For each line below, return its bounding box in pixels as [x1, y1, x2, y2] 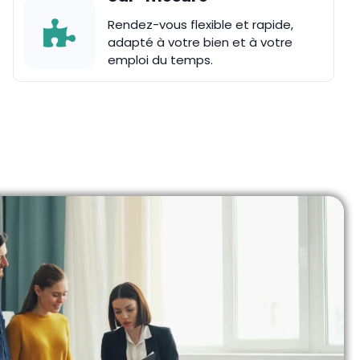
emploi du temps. [107, 51, 213, 69]
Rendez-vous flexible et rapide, [107, 16, 293, 34]
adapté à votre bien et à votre [107, 34, 292, 51]
